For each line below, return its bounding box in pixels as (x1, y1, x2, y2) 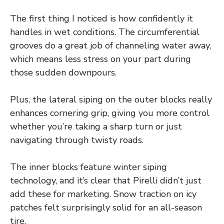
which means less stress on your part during (10, 53, 191, 65)
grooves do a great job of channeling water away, (10, 39, 211, 52)
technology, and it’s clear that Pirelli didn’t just (10, 174, 201, 187)
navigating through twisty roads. (10, 134, 143, 146)
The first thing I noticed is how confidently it (10, 12, 193, 25)
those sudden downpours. (10, 66, 116, 79)
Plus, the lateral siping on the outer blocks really (10, 93, 212, 106)
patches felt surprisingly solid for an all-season (10, 201, 202, 214)
